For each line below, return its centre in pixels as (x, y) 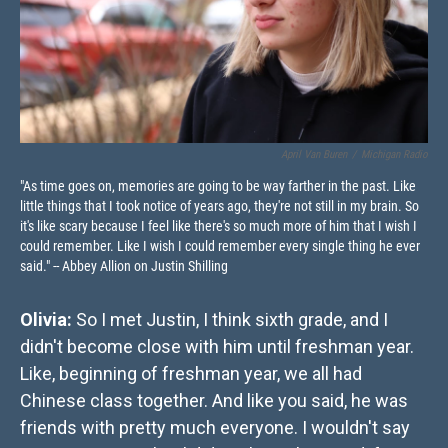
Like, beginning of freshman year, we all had (191, 374)
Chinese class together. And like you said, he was (214, 401)
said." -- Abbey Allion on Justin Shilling (124, 266)
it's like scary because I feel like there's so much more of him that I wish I (218, 226)
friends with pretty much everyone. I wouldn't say (215, 428)
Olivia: (46, 320)
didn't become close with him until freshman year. (217, 347)
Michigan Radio (394, 155)
